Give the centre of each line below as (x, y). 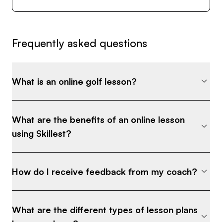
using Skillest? (42, 133)
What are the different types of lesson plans (105, 209)
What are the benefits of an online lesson (98, 119)
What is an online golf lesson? (74, 81)
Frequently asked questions (80, 43)
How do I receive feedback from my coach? (105, 171)
